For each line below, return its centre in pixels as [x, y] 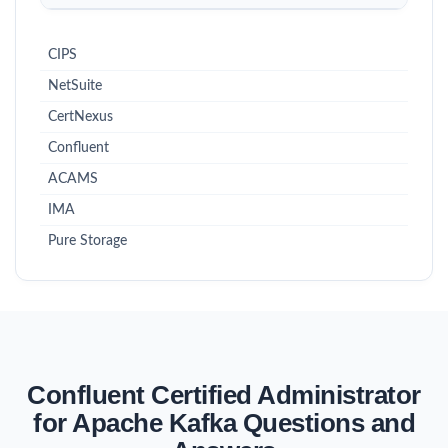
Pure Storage [87, 240]
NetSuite [75, 85]
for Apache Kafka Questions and [224, 422]
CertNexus [80, 116]
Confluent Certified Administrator [224, 394]
